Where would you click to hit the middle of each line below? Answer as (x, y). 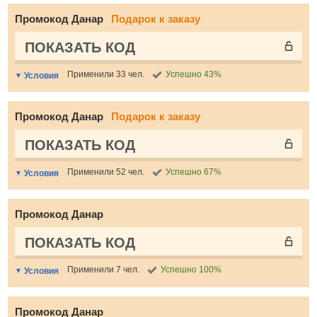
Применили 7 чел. (103, 270)
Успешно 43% (194, 74)
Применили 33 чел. (106, 74)
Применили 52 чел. (106, 172)
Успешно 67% (194, 172)
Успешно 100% (191, 270)
